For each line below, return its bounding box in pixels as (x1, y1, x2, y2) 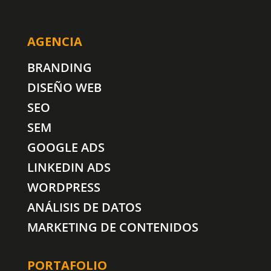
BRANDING (27, 59, 92, 76)
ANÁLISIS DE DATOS (27, 199, 142, 216)
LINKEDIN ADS (27, 159, 111, 176)
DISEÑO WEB (27, 79, 102, 96)
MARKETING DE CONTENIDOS (27, 219, 198, 236)
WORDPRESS (27, 179, 100, 196)
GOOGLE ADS (27, 139, 105, 156)
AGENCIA (27, 33, 82, 50)
